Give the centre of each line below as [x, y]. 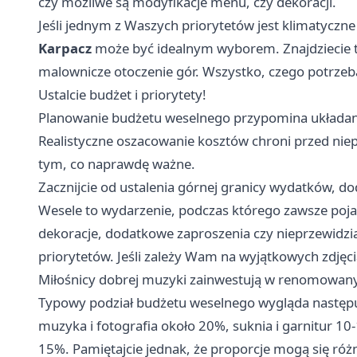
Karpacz [65, 48]
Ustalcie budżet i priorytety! [122, 94]
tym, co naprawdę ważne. [117, 163]
